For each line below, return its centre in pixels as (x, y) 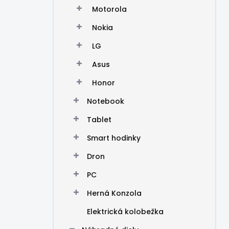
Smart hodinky (114, 138)
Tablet (99, 120)
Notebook (106, 101)
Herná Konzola (114, 193)
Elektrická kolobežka (125, 212)
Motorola (109, 9)
